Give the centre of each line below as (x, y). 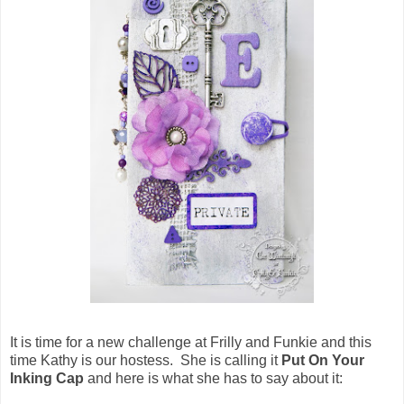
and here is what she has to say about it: (213, 378)
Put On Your (323, 360)
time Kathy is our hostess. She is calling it (146, 360)
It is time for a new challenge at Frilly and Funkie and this (191, 342)
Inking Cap (47, 378)
